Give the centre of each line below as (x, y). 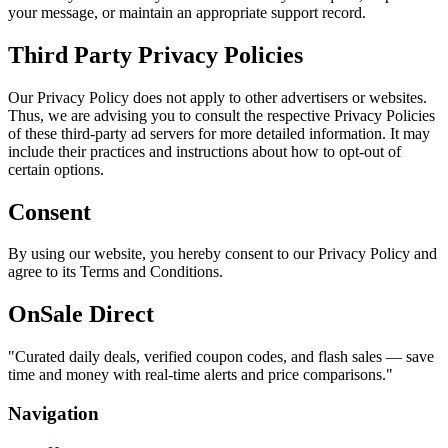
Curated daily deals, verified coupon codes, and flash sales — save (224, 357)
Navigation (53, 413)
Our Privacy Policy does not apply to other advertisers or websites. (217, 97)
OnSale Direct (81, 314)
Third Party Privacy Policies (155, 54)
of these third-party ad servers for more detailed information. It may (219, 133)
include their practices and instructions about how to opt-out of (204, 151)
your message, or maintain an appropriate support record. (187, 12)
